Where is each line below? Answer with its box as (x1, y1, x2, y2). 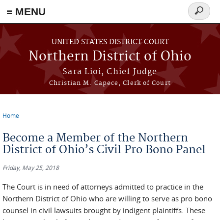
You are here (2, 117, 57, 129)
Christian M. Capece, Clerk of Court (49, 80, 171, 87)
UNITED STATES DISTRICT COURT (51, 38, 169, 47)
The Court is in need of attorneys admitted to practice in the (2, 182, 203, 192)
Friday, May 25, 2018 (2, 164, 59, 171)
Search (188, 11, 218, 22)
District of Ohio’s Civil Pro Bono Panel (2, 143, 206, 157)
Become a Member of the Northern (2, 131, 188, 145)
